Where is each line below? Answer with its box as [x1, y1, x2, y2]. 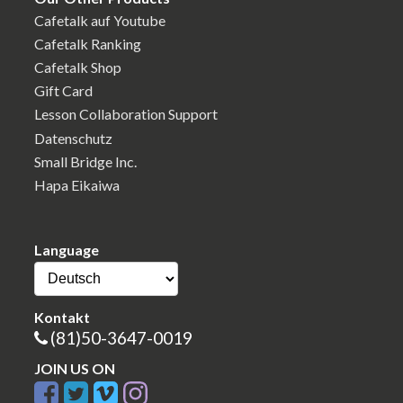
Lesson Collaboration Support [34, 105, 218, 123]
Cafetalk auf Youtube [34, 11, 166, 29]
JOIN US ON [34, 359, 115, 377]
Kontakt [34, 309, 90, 327]
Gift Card [34, 82, 93, 100]
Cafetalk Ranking [34, 34, 141, 52]
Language [34, 241, 99, 259]
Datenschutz [34, 129, 112, 147]
